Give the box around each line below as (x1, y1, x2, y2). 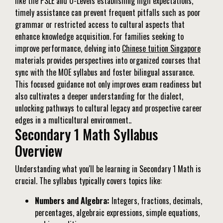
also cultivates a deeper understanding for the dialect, (15, 90, 183, 103)
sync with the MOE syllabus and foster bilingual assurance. (15, 66, 194, 79)
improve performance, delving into (15, 42, 122, 55)
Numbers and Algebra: (35, 195, 110, 207)
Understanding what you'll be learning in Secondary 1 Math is (15, 163, 201, 175)
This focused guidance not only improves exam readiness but (15, 78, 202, 91)
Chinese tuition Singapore (122, 42, 201, 55)
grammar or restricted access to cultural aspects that (15, 18, 185, 31)
